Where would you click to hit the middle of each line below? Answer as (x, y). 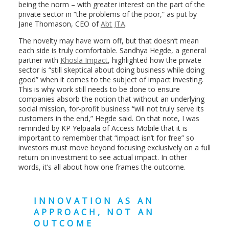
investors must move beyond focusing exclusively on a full (114, 147)
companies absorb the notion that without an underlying (111, 99)
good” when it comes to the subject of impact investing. (111, 79)
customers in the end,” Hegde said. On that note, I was (109, 118)
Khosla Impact (84, 60)
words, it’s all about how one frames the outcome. (102, 167)
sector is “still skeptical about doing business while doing (111, 70)
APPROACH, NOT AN (94, 212)
